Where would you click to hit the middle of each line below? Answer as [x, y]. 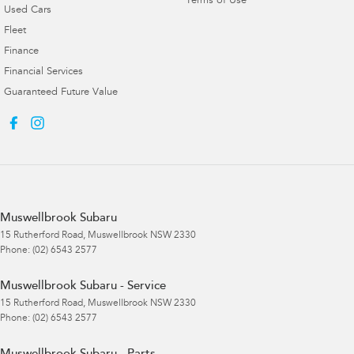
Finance [21, 52]
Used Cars [28, 11]
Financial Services [43, 73]
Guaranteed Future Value [61, 93]
